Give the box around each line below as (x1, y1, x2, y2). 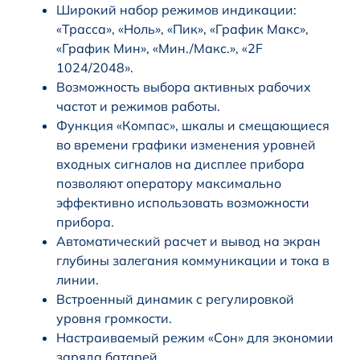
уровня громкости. (56, 309, 172, 326)
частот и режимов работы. (56, 97, 220, 114)
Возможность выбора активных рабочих (56, 78, 311, 95)
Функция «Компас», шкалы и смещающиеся (56, 117, 329, 133)
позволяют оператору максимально (56, 174, 281, 191)
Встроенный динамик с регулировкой (56, 290, 294, 307)
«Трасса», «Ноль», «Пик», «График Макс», (56, 20, 309, 37)
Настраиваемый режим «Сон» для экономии (56, 329, 333, 346)
